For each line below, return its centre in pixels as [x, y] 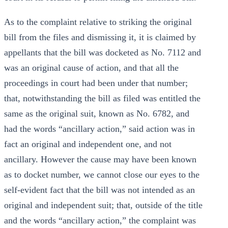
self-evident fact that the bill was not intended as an [99, 190]
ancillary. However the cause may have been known [100, 159]
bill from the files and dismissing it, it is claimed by [100, 37]
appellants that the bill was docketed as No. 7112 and [103, 52]
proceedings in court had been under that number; [96, 83]
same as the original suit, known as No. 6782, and [97, 113]
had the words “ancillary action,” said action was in [99, 129]
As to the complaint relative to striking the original [98, 22]
